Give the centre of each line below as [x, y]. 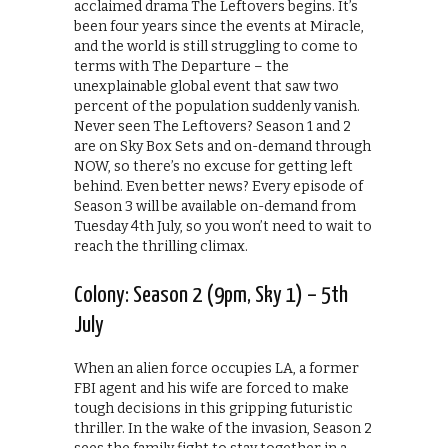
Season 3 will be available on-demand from [215, 207]
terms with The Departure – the [181, 67]
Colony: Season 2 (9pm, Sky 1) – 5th [211, 296]
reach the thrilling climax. [161, 247]
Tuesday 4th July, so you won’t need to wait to [223, 227]
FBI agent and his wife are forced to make [211, 389]
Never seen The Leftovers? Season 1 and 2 [212, 127]
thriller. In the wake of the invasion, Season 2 [223, 429]
